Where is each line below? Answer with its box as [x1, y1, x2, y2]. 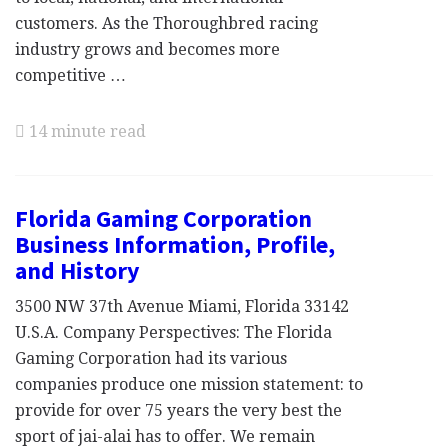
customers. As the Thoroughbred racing [15, 14, 318, 33]
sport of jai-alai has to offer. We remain [15, 427, 315, 446]
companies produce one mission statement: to [15, 375, 363, 394]
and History [15, 255, 140, 286]
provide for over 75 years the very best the [15, 401, 342, 420]
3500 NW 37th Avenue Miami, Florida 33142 [15, 297, 349, 316]
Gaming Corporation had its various [15, 349, 287, 368]
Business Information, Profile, [15, 229, 335, 260]
